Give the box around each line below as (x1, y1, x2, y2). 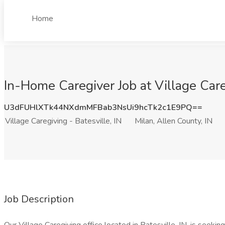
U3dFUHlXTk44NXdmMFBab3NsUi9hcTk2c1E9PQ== (4, 102, 202, 113)
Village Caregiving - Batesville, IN (5, 116, 122, 127)
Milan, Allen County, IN (135, 116, 212, 127)
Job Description (4, 192, 74, 206)
